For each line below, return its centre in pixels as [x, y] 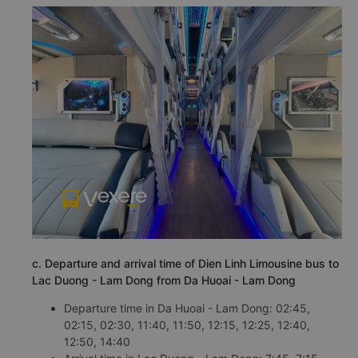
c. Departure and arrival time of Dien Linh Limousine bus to [185, 263]
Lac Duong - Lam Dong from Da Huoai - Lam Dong [164, 280]
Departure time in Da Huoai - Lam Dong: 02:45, [187, 308]
